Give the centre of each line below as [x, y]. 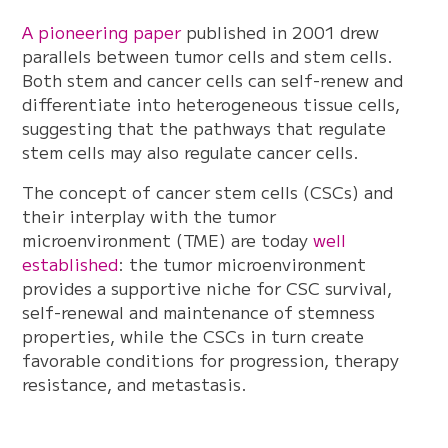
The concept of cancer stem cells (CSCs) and [208, 192]
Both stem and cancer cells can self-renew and [213, 80]
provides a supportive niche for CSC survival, [207, 288]
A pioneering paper [102, 32]
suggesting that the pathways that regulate [204, 128]
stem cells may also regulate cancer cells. [191, 152]
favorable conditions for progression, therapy [211, 360]
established [70, 264]
